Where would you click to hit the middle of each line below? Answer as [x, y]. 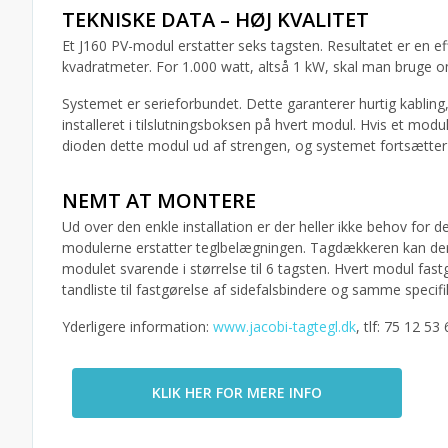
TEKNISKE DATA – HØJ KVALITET [215, 19]
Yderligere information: [137, 326]
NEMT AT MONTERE [159, 200]
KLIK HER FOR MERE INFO [237, 392]
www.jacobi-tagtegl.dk [284, 326]
